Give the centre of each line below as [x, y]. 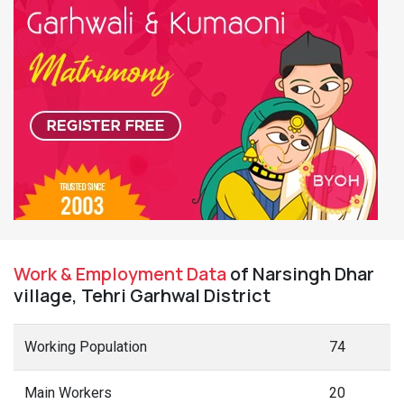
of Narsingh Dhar [300, 274]
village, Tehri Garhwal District [142, 295]
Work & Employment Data [120, 274]
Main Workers [68, 393]
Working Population [86, 347]
